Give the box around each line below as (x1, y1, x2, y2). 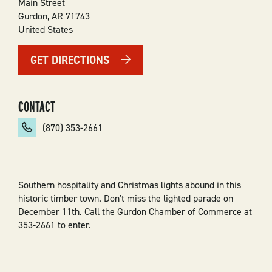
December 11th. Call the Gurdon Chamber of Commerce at (18, 205, 252, 218)
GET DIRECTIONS (30, 52, 109, 67)
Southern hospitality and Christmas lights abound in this (18, 178, 241, 191)
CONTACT (18, 97, 55, 115)
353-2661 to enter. (18, 218, 91, 231)
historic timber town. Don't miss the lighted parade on (18, 191, 233, 205)
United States (18, 22, 73, 36)
